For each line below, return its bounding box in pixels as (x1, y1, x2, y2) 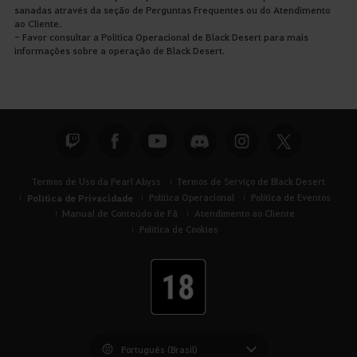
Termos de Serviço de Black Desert (177, 175, 326, 188)
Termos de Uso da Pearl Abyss (31, 175, 161, 188)
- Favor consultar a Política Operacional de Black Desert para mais (14, 30, 308, 44)
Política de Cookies (139, 223, 218, 236)
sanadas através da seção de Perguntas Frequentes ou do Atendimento (14, 3, 331, 17)
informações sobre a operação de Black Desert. (14, 44, 228, 57)
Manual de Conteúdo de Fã (62, 207, 178, 220)
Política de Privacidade (26, 191, 133, 205)
